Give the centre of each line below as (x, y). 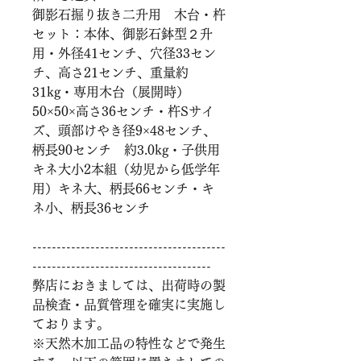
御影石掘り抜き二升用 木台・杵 (129, 14)
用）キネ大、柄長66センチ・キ (123, 188)
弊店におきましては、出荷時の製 (129, 285)
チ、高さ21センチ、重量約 (110, 72)
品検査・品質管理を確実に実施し (129, 304)
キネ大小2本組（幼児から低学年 (126, 169)
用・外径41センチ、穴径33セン (124, 53)
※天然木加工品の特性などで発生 (129, 343)
